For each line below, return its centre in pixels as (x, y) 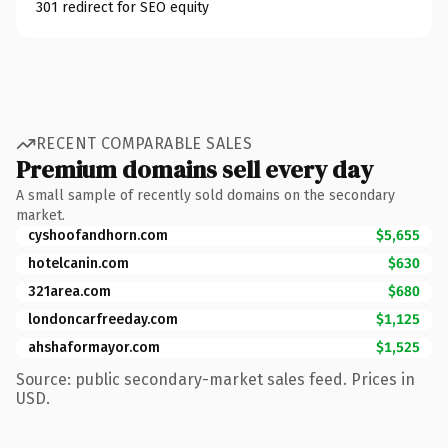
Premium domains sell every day (194, 169)
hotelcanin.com (78, 263)
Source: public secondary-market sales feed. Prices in (215, 379)
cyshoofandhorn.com (98, 235)
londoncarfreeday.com (103, 319)
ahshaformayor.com (94, 347)
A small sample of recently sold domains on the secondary (205, 195)
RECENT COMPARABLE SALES (144, 143)
